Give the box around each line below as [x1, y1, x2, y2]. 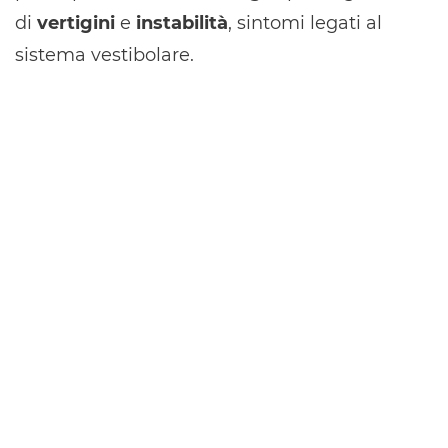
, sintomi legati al [228, 12, 382, 35]
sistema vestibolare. [15, 44, 194, 67]
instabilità [136, 12, 228, 35]
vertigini [37, 12, 115, 35]
